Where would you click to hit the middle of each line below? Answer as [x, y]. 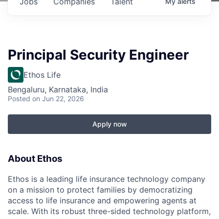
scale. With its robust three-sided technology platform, [109, 211]
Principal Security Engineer [98, 55]
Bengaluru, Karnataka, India [58, 89]
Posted [19, 99]
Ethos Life [42, 75]
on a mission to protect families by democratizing [100, 189]
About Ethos [35, 159]
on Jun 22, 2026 [58, 99]
